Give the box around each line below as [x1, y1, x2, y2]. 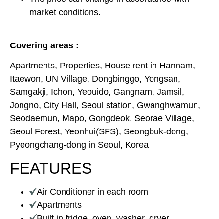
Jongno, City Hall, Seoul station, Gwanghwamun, [10, 100, 200, 110]
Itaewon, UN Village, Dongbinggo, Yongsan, [10, 74, 180, 84]
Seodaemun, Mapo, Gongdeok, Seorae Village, [10, 113, 194, 124]
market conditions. [29, 7, 101, 17]
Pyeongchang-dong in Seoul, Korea [10, 140, 149, 150]
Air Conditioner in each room [37, 186, 148, 197]
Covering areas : [10, 41, 79, 51]
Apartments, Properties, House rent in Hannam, [10, 61, 195, 71]
